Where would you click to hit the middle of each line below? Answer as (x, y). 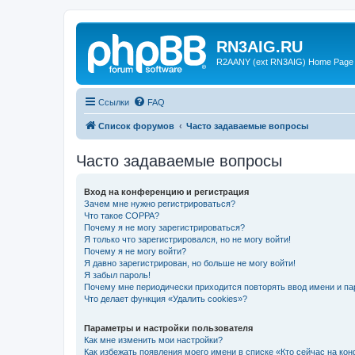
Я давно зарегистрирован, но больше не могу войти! (190, 263)
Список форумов (136, 126)
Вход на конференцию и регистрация (166, 191)
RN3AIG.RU (260, 47)
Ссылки (114, 102)
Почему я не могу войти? (135, 251)
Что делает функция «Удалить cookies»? (166, 298)
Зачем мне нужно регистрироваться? (160, 203)
